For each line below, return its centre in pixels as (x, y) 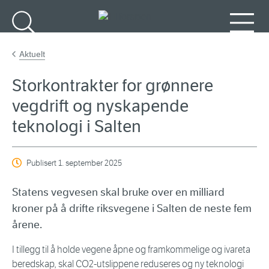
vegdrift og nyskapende (100, 106)
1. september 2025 (90, 163)
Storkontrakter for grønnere (113, 86)
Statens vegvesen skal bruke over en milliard (118, 192)
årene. (27, 225)
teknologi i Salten (77, 127)
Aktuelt (32, 54)
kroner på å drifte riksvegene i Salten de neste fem (132, 209)
